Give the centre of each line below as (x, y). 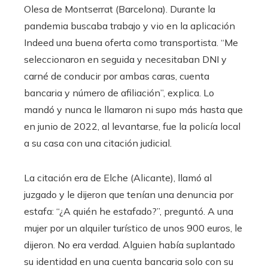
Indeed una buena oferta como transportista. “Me (131, 42)
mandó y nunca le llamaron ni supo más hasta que (133, 109)
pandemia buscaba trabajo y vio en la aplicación (130, 25)
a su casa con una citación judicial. (98, 143)
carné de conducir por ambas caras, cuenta (117, 76)
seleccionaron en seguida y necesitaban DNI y (125, 59)
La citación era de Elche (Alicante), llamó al (118, 177)
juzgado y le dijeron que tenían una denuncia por (129, 194)
